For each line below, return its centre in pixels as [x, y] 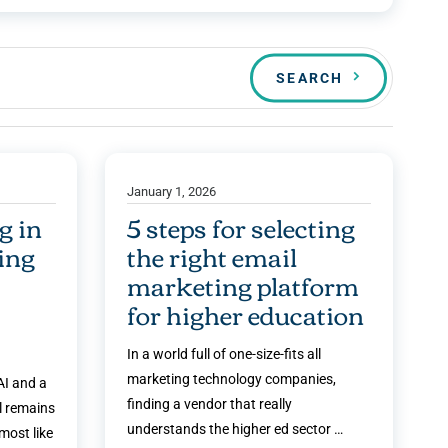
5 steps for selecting [241, 227]
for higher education [246, 314]
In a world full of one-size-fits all [224, 354]
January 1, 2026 [172, 191]
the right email [212, 256]
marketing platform [243, 285]
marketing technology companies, [232, 379]
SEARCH [309, 77]
